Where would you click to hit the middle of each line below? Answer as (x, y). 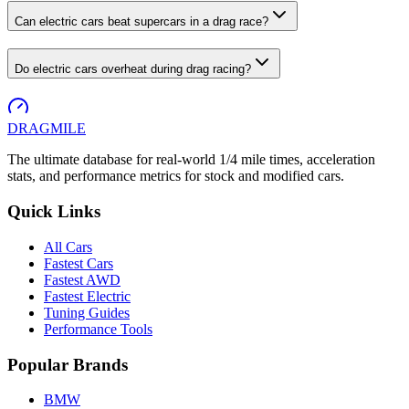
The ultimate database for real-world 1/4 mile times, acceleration (191, 160)
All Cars (68, 246)
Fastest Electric (87, 296)
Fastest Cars (79, 263)
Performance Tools (98, 329)
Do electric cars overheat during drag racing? (133, 68)
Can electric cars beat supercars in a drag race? (142, 21)
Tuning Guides (87, 312)
